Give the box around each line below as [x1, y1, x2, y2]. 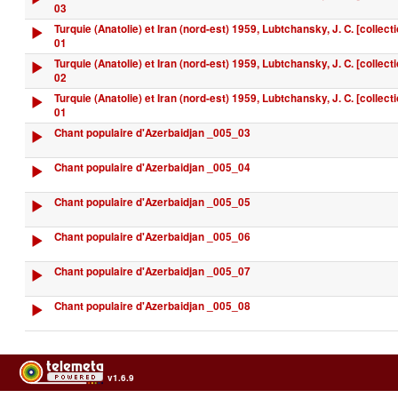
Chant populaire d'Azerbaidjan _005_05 [53, 194, 251, 210]
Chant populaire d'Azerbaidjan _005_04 [53, 159, 251, 175]
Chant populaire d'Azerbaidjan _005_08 [53, 298, 251, 314]
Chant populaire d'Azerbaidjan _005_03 [53, 124, 251, 140]
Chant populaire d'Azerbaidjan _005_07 [53, 263, 251, 279]
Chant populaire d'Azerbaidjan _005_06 [53, 228, 251, 244]
